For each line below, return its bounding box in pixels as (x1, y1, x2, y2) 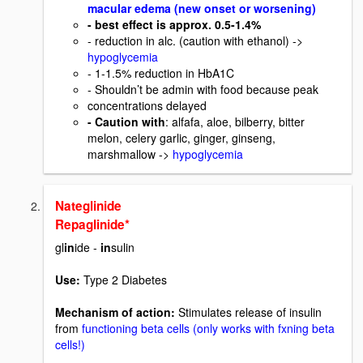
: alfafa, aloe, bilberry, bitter (165, 113, 305, 130)
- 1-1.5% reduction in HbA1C (88, 64, 234, 81)
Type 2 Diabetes (80, 271, 167, 288)
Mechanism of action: (55, 304, 178, 321)
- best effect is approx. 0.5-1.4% (88, 15, 261, 32)
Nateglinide (55, 196, 122, 215)
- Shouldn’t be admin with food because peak (88, 80, 318, 97)
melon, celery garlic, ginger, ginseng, (88, 129, 275, 146)
